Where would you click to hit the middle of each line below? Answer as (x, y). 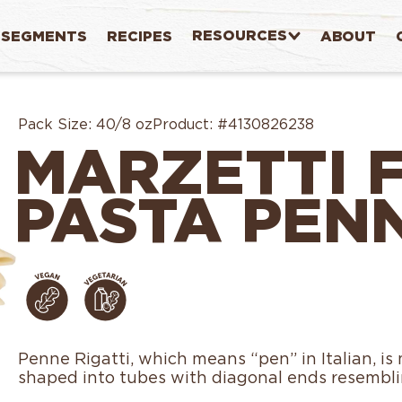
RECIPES (139, 36)
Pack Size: (55, 124)
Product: (183, 124)
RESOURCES (239, 35)
